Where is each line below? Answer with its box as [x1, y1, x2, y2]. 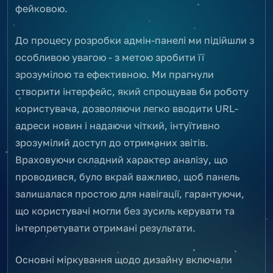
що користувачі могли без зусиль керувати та [15, 204, 235, 217]
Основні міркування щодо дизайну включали [15, 253, 232, 266]
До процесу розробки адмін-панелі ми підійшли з [15, 34, 254, 46]
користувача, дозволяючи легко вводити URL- [15, 102, 238, 115]
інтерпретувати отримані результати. [15, 221, 196, 234]
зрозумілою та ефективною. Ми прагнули [15, 68, 214, 80]
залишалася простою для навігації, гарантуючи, [15, 187, 244, 200]
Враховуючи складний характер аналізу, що [15, 153, 228, 166]
